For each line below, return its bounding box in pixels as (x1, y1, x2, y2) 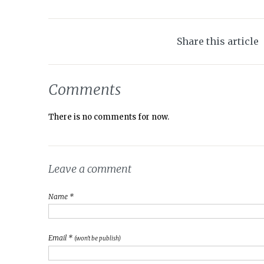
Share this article (176, 35, 259, 47)
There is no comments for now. (48, 112, 169, 122)
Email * (48, 233, 74, 242)
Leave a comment (48, 162, 131, 176)
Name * (48, 192, 74, 201)
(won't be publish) (74, 235, 121, 242)
